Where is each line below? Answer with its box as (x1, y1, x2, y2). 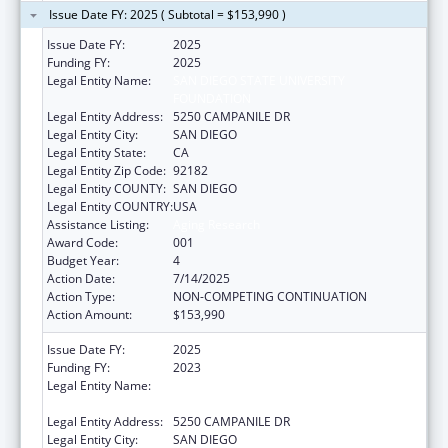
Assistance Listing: (47, 215, 149, 233)
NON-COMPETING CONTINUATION (173, 287, 367, 305)
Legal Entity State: (47, 143, 146, 161)
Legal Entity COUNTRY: (47, 197, 173, 215)
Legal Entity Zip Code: (47, 161, 166, 179)
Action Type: (47, 287, 115, 305)
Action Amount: (47, 305, 132, 323)
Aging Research (173, 215, 260, 233)
